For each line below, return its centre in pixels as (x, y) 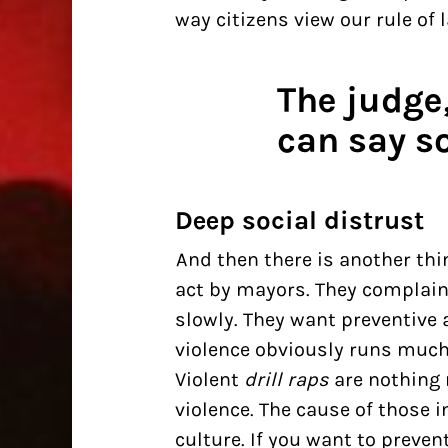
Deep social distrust (299, 220)
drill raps (286, 379)
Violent (209, 379)
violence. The (235, 409)
